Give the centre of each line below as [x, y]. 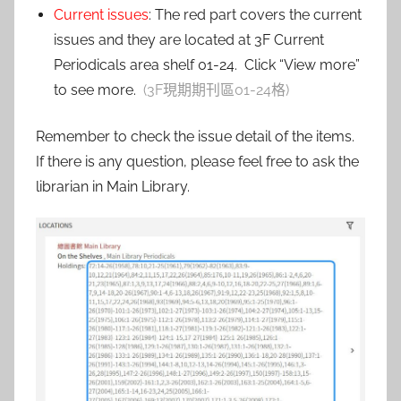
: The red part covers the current [255, 14]
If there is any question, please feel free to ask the [197, 161]
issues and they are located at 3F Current [189, 39]
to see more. [98, 90]
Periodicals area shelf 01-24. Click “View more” [207, 64]
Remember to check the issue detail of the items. [197, 136]
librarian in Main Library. [113, 186]
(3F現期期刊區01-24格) [216, 90]
